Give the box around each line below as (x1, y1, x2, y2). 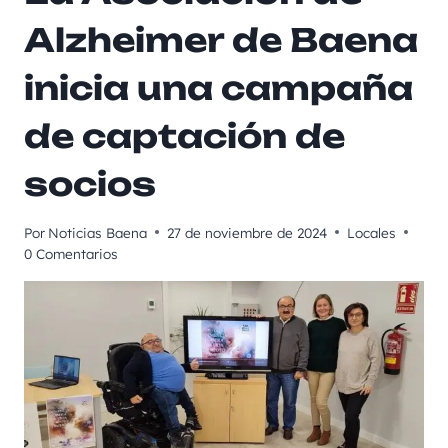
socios (24, 164, 156, 205)
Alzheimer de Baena (24, 20, 418, 61)
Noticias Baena (48, 223, 148, 241)
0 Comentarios (24, 244, 118, 262)
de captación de (24, 116, 345, 157)
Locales (347, 223, 397, 241)
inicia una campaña (24, 68, 413, 109)
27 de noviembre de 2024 (167, 223, 328, 241)
